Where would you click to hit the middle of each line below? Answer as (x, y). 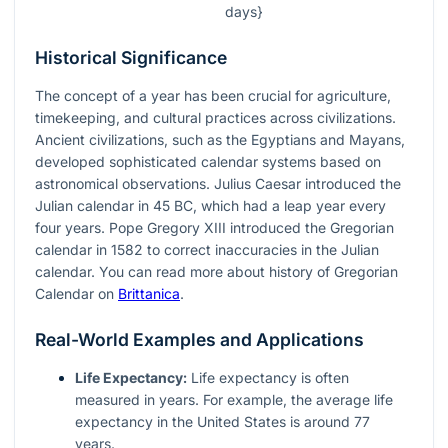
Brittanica (149, 294)
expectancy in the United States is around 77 (222, 422)
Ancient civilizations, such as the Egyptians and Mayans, (220, 140)
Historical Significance (131, 58)
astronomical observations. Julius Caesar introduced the (218, 184)
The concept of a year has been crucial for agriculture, (213, 96)
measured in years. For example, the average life (234, 400)
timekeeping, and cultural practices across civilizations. (215, 118)
